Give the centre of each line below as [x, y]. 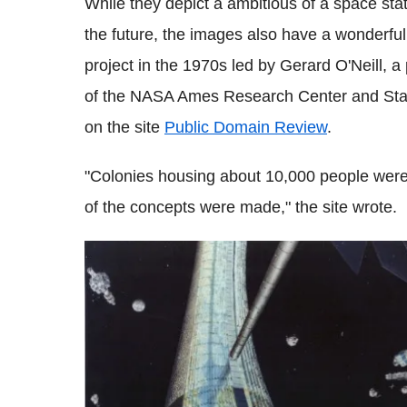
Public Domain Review [246, 127]
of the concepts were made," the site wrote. [241, 207]
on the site [124, 127]
